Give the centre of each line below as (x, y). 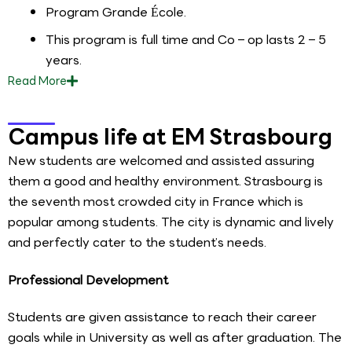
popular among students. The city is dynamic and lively (171, 222)
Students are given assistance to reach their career (162, 317)
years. (64, 60)
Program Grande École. (116, 12)
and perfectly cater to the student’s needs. (137, 242)
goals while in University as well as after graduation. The (175, 338)
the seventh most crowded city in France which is (156, 201)
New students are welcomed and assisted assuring (161, 160)
